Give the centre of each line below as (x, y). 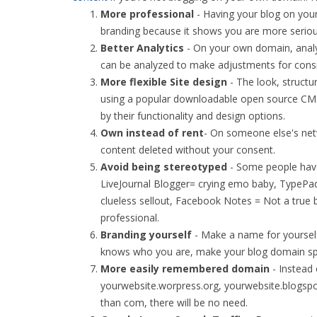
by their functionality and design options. (193, 116)
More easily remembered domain (185, 269)
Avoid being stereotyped (164, 167)
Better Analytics (142, 48)
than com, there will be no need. (174, 302)
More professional (147, 14)
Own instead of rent (152, 133)
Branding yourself (146, 235)
